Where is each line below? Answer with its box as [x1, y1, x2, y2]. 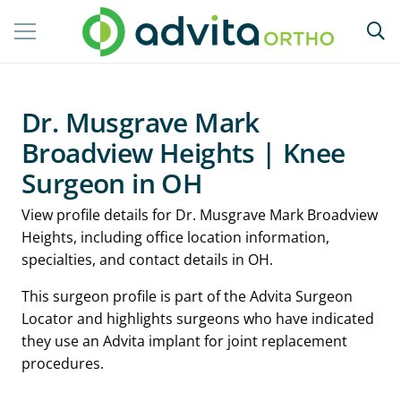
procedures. [21, 354, 104, 374]
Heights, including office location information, [21, 227, 329, 248]
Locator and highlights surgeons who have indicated [21, 309, 374, 329]
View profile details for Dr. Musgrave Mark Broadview [21, 205, 378, 226]
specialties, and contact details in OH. [21, 250, 273, 270]
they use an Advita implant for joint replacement [21, 331, 347, 352]
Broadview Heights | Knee [21, 134, 346, 171]
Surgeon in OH [21, 165, 203, 201]
